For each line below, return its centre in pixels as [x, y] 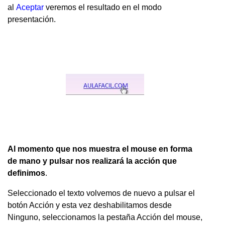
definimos [26, 173]
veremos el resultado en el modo [103, 7]
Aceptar [30, 7]
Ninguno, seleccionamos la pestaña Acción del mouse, [105, 217]
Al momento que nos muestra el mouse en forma [100, 149]
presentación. [32, 19]
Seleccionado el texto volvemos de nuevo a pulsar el [101, 193]
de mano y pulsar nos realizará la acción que [92, 161]
